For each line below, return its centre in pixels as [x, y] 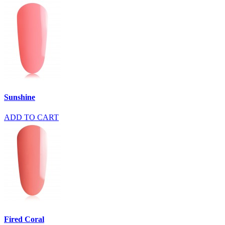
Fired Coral [24, 219]
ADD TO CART [31, 117]
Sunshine [20, 97]
